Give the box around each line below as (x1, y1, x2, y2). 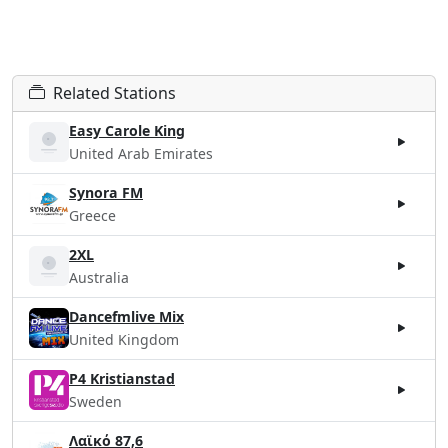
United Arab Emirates (69, 143, 213, 163)
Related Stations (53, 81, 176, 104)
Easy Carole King (69, 120, 185, 140)
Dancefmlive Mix (69, 306, 184, 326)
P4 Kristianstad (69, 368, 175, 388)
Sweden (69, 391, 122, 411)
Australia (69, 267, 129, 287)
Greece (69, 205, 116, 225)
